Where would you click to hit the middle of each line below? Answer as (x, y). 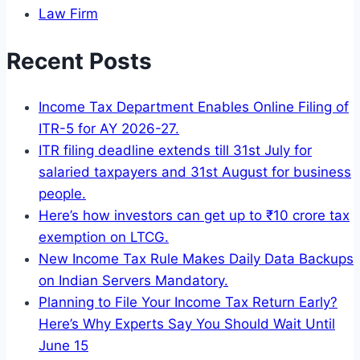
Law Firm (68, 14)
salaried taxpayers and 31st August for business (195, 172)
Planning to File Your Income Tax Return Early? (188, 302)
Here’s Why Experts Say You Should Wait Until (187, 323)
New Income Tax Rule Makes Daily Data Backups (196, 258)
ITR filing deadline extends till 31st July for (175, 150)
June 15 (63, 345)
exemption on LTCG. (104, 237)
